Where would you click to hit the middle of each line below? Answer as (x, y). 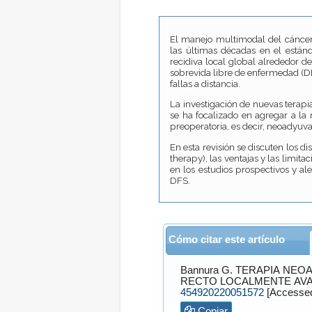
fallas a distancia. (205, 83)
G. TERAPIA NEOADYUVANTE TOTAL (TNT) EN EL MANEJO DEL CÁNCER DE (227, 271)
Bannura (199, 271)
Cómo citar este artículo (226, 239)
